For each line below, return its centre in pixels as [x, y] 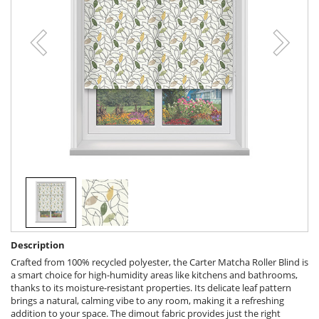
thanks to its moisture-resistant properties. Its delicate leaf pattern [151, 288]
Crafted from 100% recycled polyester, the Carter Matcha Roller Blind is [159, 262]
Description [38, 245]
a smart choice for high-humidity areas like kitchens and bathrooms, [154, 275]
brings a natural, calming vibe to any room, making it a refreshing [147, 301]
